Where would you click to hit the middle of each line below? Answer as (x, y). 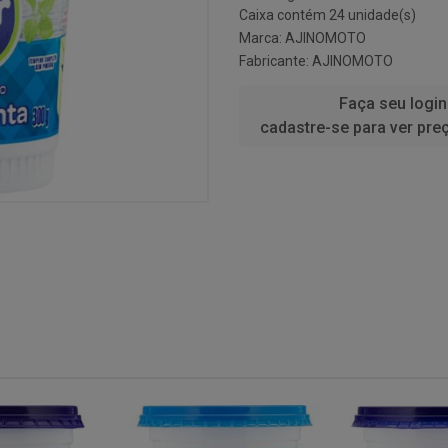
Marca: (262, 38)
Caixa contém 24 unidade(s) (327, 15)
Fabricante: (275, 61)
